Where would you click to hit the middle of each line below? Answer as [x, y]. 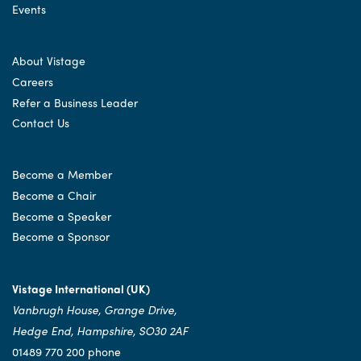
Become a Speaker [62, 216]
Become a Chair [54, 195]
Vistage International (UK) [81, 289]
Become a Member [62, 174]
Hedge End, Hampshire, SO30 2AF [100, 331]
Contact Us [41, 123]
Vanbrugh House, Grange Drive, [94, 310]
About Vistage [49, 61]
